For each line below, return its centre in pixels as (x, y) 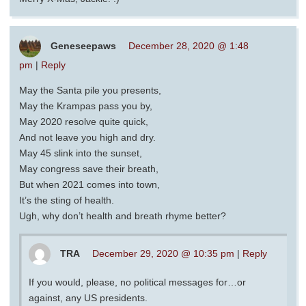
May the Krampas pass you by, (86, 106)
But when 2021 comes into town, (89, 184)
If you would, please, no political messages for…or (137, 282)
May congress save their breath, (89, 168)
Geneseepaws (83, 45)
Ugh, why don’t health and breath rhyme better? (123, 215)
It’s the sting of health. (67, 200)
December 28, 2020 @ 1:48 (189, 45)
